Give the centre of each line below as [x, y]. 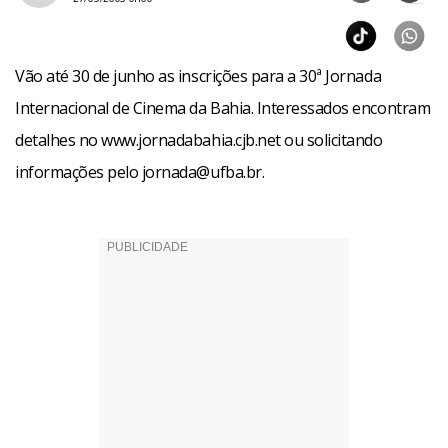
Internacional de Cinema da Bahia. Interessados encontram [223, 108]
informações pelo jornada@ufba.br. [140, 172]
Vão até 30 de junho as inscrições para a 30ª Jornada [198, 76]
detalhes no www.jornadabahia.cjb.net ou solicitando [199, 140]
